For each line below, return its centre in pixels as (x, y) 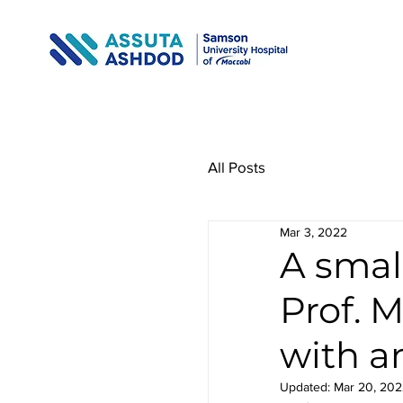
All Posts (237, 166)
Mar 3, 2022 (313, 232)
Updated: (307, 387)
